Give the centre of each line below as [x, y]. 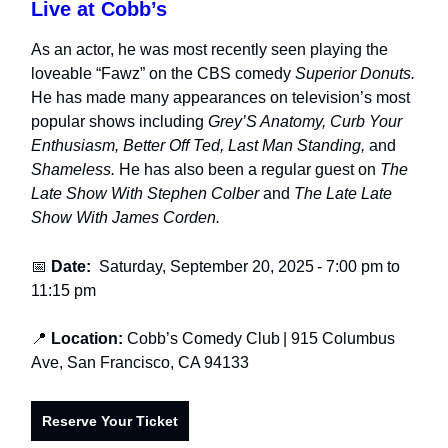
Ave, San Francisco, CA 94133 [140, 362]
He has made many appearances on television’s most [220, 97]
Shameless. [73, 169]
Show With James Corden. [125, 217]
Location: [87, 338]
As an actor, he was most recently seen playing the [209, 49]
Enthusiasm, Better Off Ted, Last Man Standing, [198, 145]
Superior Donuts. [355, 73]
